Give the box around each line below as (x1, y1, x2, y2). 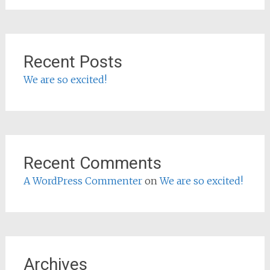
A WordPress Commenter (23, 174, 142, 187)
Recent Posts (23, 51, 122, 72)
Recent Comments (23, 152, 162, 173)
